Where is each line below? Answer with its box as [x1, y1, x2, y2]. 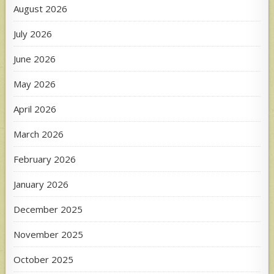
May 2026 [13, 77, 56, 90]
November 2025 [13, 228, 84, 240]
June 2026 [13, 52, 56, 65]
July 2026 [13, 27, 53, 40]
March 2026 [13, 127, 64, 140]
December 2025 [13, 202, 83, 215]
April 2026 [13, 102, 57, 115]
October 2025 [13, 253, 74, 265]
